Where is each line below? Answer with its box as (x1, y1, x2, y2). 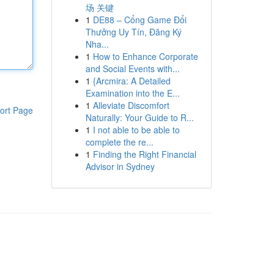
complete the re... (85, 136, 154, 148)
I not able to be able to (92, 124, 180, 136)
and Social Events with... (85, 62, 180, 75)
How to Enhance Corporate (92, 50, 198, 62)
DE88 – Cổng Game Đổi (92, 13, 187, 26)
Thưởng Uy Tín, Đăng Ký (85, 26, 182, 38)
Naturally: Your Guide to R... (85, 111, 194, 124)
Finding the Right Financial (92, 148, 196, 160)
